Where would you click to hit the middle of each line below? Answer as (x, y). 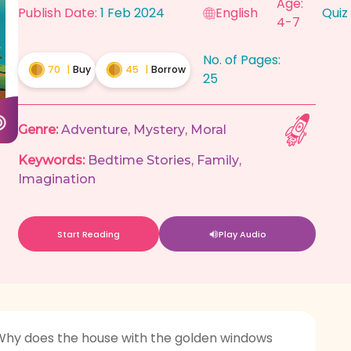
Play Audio (243, 234)
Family (218, 160)
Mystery (159, 130)
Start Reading (89, 234)
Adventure (94, 130)
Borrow (168, 69)
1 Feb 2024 (132, 13)
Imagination (57, 179)
